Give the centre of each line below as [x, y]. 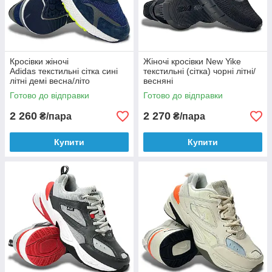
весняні [158, 81]
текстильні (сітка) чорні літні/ [199, 71]
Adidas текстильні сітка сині [64, 71]
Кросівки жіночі [39, 61]
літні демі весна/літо [50, 81]
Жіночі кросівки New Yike [192, 61]
